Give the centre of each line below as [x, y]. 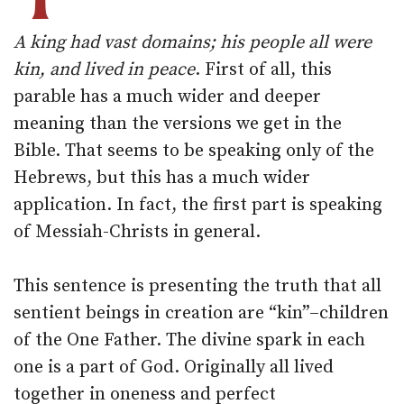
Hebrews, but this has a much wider [162, 178]
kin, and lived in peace [104, 70]
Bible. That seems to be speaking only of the [194, 151]
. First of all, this [263, 70]
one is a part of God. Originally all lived [174, 367]
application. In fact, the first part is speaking [198, 205]
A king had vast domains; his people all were [193, 43]
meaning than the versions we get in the [178, 124]
